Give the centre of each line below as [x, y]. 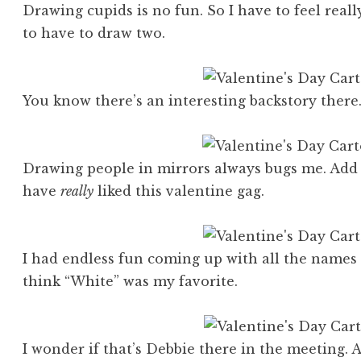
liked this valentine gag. [179, 191]
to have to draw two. [94, 33]
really [77, 191]
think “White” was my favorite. [131, 282]
